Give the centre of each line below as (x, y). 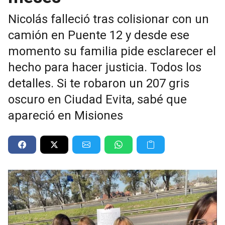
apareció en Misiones (66, 115)
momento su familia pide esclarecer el (112, 51)
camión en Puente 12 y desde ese (99, 35)
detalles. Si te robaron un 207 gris (99, 83)
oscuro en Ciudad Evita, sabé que (97, 99)
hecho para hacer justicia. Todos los (105, 67)
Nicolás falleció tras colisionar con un (108, 19)
